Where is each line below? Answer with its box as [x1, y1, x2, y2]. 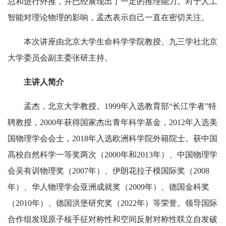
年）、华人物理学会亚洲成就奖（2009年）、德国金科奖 [8, 183, 209, 192]
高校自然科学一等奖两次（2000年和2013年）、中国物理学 [8, 150, 217, 159]
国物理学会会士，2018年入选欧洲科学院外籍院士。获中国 [8, 134, 217, 143]
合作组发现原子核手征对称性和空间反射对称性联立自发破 [8, 215, 217, 224]
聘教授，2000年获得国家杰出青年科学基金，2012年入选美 [8, 118, 217, 127]
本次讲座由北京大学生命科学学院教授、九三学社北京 [24, 37, 217, 46]
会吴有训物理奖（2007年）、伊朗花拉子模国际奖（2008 [8, 166, 209, 176]
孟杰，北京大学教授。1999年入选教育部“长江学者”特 [24, 102, 216, 111]
